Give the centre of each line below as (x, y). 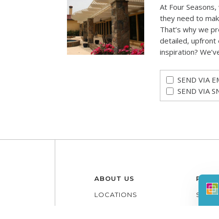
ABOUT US (115, 179)
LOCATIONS (116, 195)
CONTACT (112, 211)
